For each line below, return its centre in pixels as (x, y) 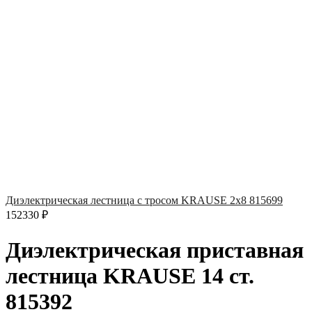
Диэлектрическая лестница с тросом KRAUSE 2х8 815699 (144, 201)
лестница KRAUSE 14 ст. (130, 275)
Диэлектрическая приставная (155, 250)
